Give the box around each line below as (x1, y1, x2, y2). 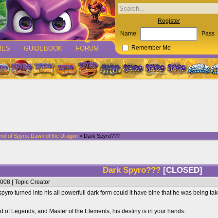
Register (158, 18, 180, 24)
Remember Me (131, 45, 171, 51)
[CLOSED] (163, 165, 202, 175)
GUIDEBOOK (24, 45, 62, 52)
